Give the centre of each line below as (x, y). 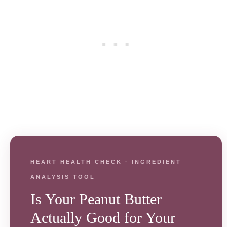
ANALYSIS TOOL (63, 177)
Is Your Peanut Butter (96, 199)
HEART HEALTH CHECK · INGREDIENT (106, 162)
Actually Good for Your (103, 218)
